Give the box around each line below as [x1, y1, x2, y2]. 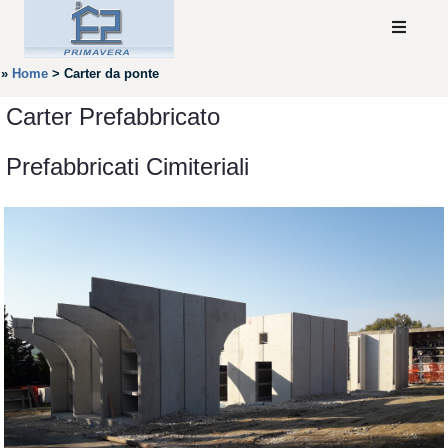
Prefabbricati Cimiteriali [6, 153, 249, 180]
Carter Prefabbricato [6, 103, 220, 130]
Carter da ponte [64, 66, 159, 81]
